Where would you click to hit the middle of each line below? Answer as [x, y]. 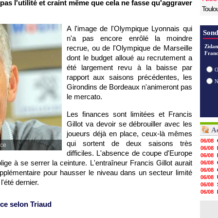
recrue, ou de [90, 48]
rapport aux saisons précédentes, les [129, 77]
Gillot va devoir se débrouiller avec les [129, 124]
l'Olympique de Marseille [153, 48]
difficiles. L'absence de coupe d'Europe [129, 153]
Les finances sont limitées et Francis [129, 114]
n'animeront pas [166, 87]
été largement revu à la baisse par [129, 67]
